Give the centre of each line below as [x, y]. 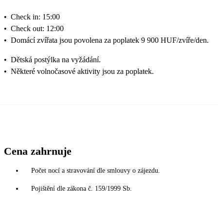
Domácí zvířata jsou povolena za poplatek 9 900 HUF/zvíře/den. [110, 40]
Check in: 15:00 [35, 17]
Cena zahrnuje [38, 151]
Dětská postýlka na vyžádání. [56, 60]
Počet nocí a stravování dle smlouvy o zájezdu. [96, 171]
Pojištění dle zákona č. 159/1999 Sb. [82, 189]
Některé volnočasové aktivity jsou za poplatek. [82, 72]
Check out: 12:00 [37, 29]
